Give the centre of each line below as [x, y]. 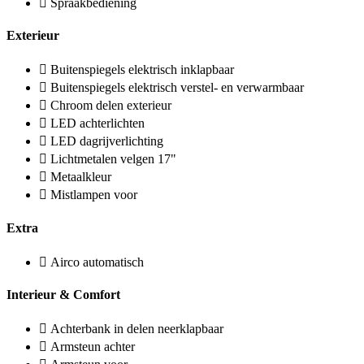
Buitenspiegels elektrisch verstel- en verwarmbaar [177, 88]
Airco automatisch [97, 262]
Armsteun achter [93, 347]
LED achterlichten [97, 123]
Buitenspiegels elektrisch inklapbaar [142, 70]
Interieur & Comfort [63, 295]
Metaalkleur [81, 177]
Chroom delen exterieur [111, 106]
